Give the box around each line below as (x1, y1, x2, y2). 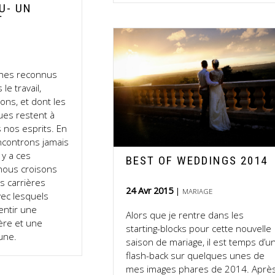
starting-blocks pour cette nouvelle (126, 222, 272, 235)
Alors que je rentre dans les (126, 209, 244, 222)
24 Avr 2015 (126, 185, 176, 197)
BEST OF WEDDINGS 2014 (126, 153, 268, 168)
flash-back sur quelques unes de (126, 249, 265, 262)
